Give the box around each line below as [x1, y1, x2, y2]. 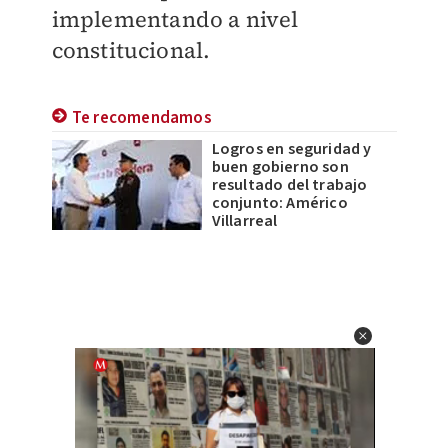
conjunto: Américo [211, 192, 348, 214]
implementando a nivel [51, 4, 299, 34]
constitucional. [51, 35, 211, 65]
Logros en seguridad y [211, 138, 372, 160]
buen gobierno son [211, 156, 349, 178]
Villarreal [211, 210, 278, 232]
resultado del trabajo [211, 174, 368, 196]
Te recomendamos [71, 106, 212, 130]
